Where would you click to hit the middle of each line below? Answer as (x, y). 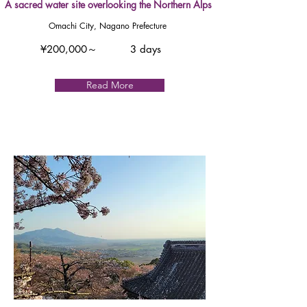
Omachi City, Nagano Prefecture (108, 26)
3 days (146, 49)
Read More (110, 85)
